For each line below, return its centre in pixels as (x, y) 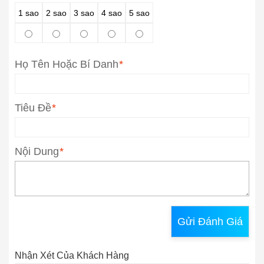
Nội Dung (37, 152)
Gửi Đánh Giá (210, 222)
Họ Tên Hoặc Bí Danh (67, 64)
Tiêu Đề (33, 108)
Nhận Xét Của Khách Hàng (72, 256)
